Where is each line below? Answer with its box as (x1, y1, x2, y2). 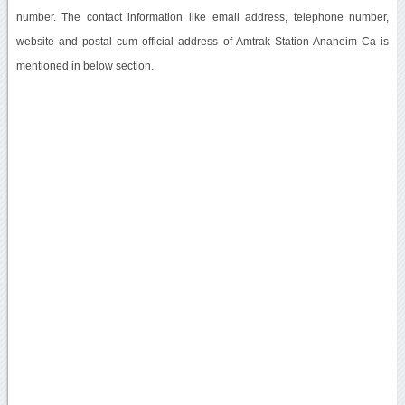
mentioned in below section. (15, 60, 154, 71)
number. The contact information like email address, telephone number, (15, 11, 390, 23)
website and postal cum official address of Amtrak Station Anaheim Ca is (15, 35, 390, 47)
